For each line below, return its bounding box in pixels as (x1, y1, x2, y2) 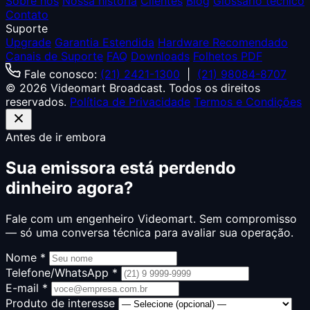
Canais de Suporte (6, 48, 103, 63)
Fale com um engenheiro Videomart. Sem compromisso (6, 211, 297, 226)
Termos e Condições (194, 94, 302, 109)
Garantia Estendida (55, 35, 154, 49)
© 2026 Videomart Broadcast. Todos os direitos (6, 80, 260, 95)
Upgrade (6, 35, 51, 49)
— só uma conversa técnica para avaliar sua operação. (6, 225, 293, 239)
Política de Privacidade (70, 94, 190, 109)
